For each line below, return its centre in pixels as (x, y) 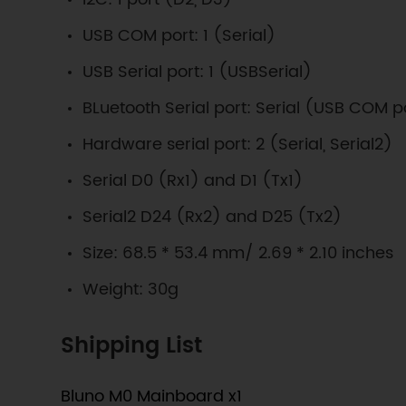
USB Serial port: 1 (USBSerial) (198, 72)
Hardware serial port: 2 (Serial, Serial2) (238, 144)
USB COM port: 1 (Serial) (179, 35)
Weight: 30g (131, 289)
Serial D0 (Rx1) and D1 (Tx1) (193, 180)
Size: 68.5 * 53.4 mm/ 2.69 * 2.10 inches (238, 253)
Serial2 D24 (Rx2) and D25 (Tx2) (213, 217)
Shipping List (132, 346)
